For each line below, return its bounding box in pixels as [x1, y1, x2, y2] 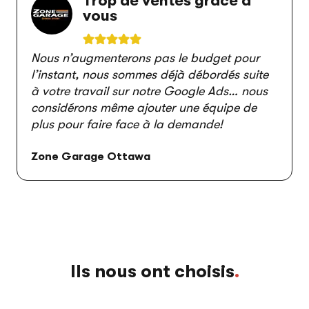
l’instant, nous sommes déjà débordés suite [31, 68, 268, 81]
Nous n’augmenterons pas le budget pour [31, 51, 259, 65]
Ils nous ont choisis [70, 261, 235, 281]
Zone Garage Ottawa [31, 150, 150, 163]
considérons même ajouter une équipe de [31, 101, 257, 114]
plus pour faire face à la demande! [31, 117, 223, 131]
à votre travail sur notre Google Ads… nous [31, 84, 268, 98]
